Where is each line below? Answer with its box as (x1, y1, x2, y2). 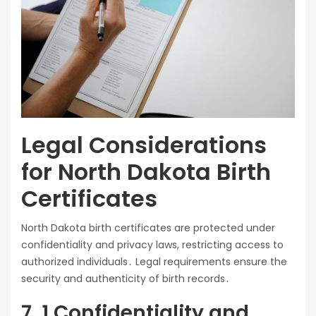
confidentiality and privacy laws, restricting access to (21, 238, 284, 253)
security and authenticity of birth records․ (21, 272, 230, 286)
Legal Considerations (21, 129, 267, 162)
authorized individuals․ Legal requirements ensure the (21, 255, 287, 269)
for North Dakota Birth (21, 156, 271, 188)
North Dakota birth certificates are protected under (21, 221, 275, 236)
